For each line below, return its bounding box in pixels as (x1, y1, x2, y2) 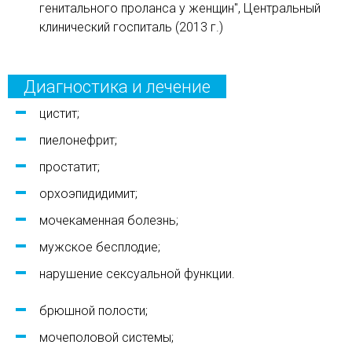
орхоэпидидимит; (39, 186, 137, 201)
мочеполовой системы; (39, 330, 177, 345)
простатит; (39, 159, 100, 174)
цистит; (39, 106, 79, 121)
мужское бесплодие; (39, 240, 163, 255)
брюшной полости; (39, 303, 148, 318)
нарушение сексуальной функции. (39, 266, 238, 281)
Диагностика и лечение (24, 77, 211, 97)
